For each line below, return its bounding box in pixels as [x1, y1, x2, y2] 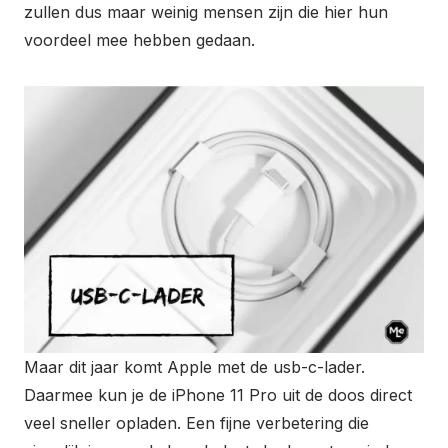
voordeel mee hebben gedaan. [24, 30, 255, 51]
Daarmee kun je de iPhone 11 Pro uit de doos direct [24, 384, 412, 405]
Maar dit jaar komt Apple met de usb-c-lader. [24, 356, 365, 377]
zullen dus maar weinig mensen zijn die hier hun [24, 2, 388, 23]
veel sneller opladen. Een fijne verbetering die [24, 412, 369, 433]
